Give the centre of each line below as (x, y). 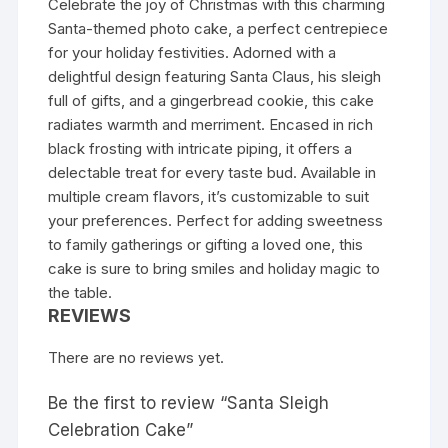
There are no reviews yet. (136, 357)
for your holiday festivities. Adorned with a (192, 52)
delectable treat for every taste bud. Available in (212, 172)
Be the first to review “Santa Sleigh (189, 403)
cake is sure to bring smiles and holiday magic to (214, 268)
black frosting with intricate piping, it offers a (200, 148)
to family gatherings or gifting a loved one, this (206, 244)
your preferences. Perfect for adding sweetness (216, 220)
